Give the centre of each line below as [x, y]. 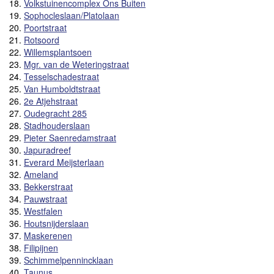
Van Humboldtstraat [62, 88]
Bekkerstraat [48, 186]
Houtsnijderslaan [56, 223]
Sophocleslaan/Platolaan [72, 15]
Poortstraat [45, 27]
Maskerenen [48, 235]
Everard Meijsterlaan [64, 162]
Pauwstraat [46, 198]
